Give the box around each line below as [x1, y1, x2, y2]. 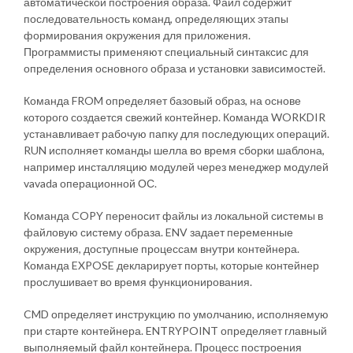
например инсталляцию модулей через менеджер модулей [24, 159, 329, 173]
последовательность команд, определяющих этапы [24, 11, 288, 25]
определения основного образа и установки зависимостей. [24, 61, 325, 75]
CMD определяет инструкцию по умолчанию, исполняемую [24, 307, 329, 321]
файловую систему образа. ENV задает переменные [24, 225, 293, 239]
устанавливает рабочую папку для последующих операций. [24, 126, 329, 140]
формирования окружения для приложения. [24, 28, 251, 42]
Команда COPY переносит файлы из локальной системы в [24, 208, 323, 222]
